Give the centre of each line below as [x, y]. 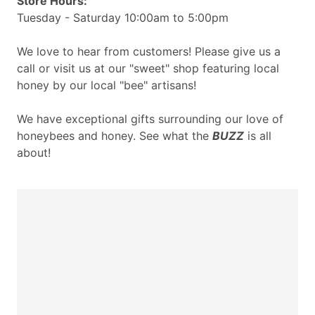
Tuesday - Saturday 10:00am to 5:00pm [123, 18]
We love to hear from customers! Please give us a [149, 52]
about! [34, 153]
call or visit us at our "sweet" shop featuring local [148, 69]
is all [258, 136]
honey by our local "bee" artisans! [107, 85]
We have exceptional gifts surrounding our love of [150, 119]
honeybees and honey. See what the [115, 136]
